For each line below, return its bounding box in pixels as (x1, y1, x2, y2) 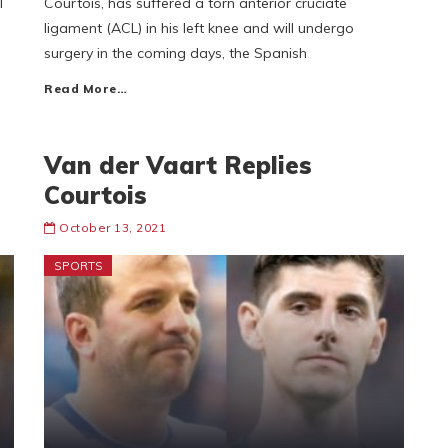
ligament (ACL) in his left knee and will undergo (44, 19, 354, 37)
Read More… (44, 81, 127, 96)
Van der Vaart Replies (44, 150, 312, 180)
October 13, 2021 (59, 220, 166, 235)
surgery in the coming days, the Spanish (44, 44, 307, 62)
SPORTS (54, 258, 103, 273)
